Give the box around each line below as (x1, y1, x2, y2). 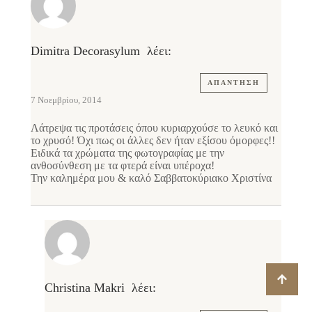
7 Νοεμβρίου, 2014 (31, 94, 102, 105)
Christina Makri (45, 280, 125, 295)
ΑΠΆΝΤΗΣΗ (208, 78, 260, 86)
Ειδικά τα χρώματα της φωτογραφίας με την (31, 146, 224, 159)
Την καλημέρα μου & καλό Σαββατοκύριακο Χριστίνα (31, 171, 272, 184)
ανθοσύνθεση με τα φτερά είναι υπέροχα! (31, 159, 214, 171)
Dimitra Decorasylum (31, 43, 140, 58)
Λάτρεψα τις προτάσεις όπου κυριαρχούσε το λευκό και (31, 121, 278, 134)
